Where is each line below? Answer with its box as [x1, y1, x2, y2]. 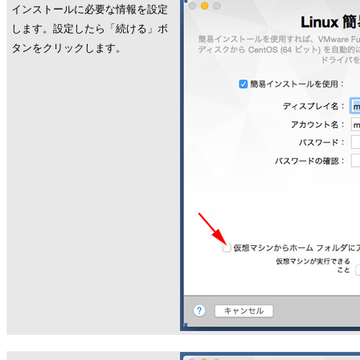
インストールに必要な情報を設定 [11, 3, 168, 15]
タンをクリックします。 [11, 42, 126, 54]
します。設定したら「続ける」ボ [11, 22, 168, 35]
